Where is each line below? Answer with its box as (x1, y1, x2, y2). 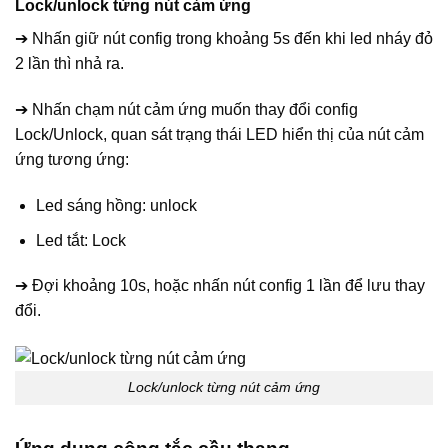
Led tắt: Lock (35, 231, 126, 249)
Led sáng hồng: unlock (35, 197, 197, 215)
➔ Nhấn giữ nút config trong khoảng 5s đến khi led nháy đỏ (15, 30, 433, 48)
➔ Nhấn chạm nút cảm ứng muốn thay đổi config (15, 101, 358, 119)
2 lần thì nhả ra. (15, 55, 124, 73)
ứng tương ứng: (15, 151, 129, 169)
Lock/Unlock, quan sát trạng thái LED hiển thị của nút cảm (15, 126, 424, 144)
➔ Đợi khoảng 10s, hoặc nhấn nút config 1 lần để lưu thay (15, 277, 425, 295)
